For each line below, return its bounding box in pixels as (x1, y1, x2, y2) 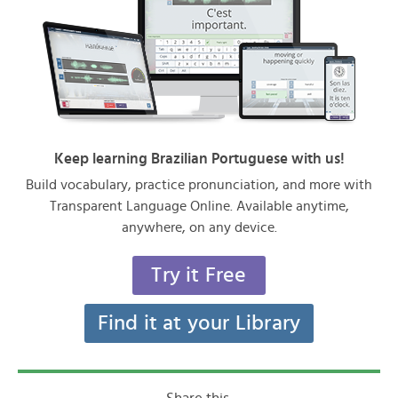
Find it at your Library (97, 313, 301, 334)
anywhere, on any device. (121, 220, 277, 235)
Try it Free (151, 265, 247, 286)
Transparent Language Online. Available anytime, (49, 199, 349, 213)
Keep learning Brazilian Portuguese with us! (53, 151, 345, 166)
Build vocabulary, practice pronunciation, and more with (26, 178, 372, 192)
